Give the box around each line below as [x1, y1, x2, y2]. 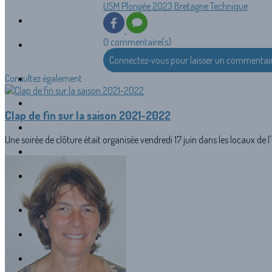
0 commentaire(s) [103, 36, 171, 49]
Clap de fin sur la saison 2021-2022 [5, 108, 171, 123]
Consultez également [5, 72, 82, 85]
